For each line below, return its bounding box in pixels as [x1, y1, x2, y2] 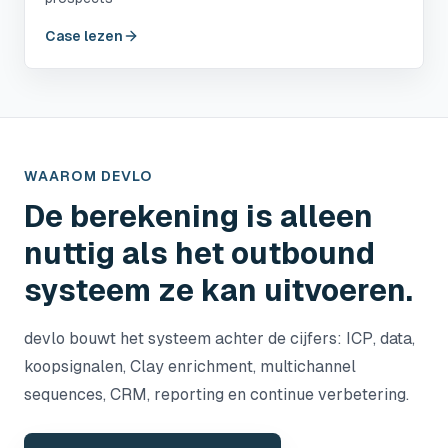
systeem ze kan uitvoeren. [24, 273, 413, 308]
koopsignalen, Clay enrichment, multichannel [24, 357, 356, 376]
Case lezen [45, 28, 123, 44]
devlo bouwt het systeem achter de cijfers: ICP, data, [24, 329, 415, 348]
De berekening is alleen [24, 199, 373, 234]
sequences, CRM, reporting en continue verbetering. [24, 385, 409, 404]
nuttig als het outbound [24, 236, 375, 271]
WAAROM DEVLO [24, 168, 153, 184]
